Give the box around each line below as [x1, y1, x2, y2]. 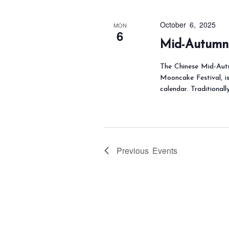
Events [152, 145, 177, 156]
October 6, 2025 [160, 19, 216, 30]
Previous [117, 145, 152, 156]
